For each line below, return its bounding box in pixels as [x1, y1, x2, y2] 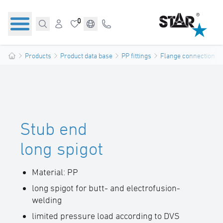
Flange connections [160, 51, 219, 60]
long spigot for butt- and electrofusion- [32, 183, 180, 193]
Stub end [20, 118, 87, 138]
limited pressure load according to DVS [32, 211, 180, 221]
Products [25, 51, 51, 60]
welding [32, 195, 62, 205]
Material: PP [32, 167, 80, 177]
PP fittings [121, 51, 151, 60]
